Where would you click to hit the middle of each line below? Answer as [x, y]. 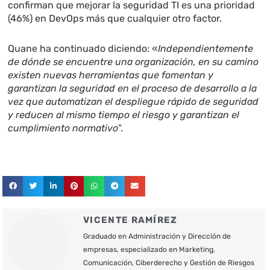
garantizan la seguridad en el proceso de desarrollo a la [133, 89]
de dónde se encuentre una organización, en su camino [133, 62]
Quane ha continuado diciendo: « [83, 49]
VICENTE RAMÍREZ [130, 220]
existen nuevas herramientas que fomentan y [111, 75]
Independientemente [206, 49]
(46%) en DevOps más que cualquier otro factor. [115, 19]
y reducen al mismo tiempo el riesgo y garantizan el [124, 115]
